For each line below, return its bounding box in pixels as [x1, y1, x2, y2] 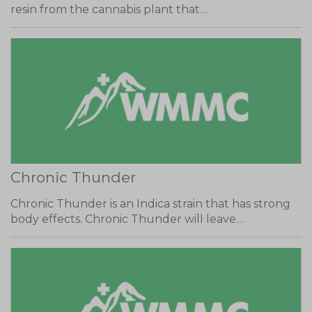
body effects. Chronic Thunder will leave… [10, 212, 244, 226]
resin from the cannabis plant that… [10, 2, 208, 16]
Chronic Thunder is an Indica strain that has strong [10, 197, 290, 210]
